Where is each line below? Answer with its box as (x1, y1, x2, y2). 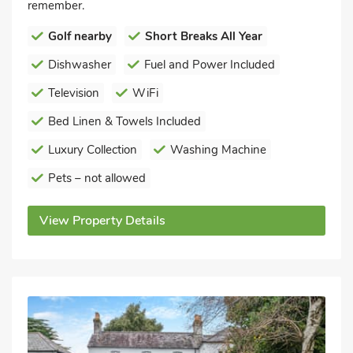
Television (48, 85, 99, 102)
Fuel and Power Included (144, 57, 275, 73)
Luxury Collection (48, 142, 137, 158)
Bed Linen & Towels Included (48, 113, 201, 130)
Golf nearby (48, 28, 112, 45)
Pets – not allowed (48, 170, 146, 187)
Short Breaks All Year (145, 28, 262, 45)
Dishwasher (48, 57, 111, 73)
